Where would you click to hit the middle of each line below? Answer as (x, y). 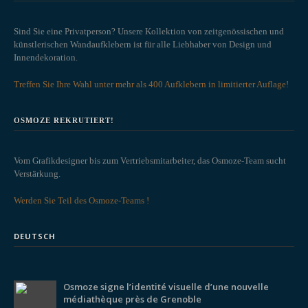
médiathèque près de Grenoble (132, 299)
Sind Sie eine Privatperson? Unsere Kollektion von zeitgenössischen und (149, 32)
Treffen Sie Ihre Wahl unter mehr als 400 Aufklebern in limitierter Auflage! (151, 85)
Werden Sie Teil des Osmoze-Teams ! (81, 201)
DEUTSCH (35, 236)
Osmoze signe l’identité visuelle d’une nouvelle (166, 287)
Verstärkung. (37, 174)
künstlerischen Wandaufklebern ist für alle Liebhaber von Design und (143, 45)
